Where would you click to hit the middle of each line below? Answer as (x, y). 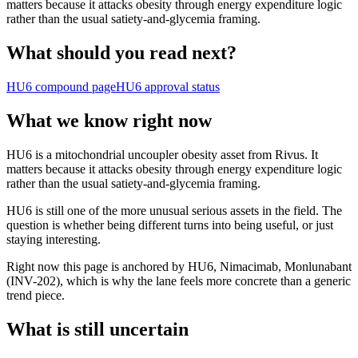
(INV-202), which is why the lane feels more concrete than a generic (179, 280)
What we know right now (109, 120)
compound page (74, 87)
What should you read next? (121, 53)
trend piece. (36, 295)
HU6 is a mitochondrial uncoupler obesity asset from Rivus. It (162, 154)
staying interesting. (54, 239)
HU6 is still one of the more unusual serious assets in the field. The (174, 210)
